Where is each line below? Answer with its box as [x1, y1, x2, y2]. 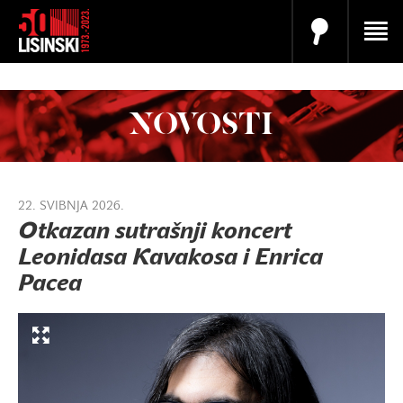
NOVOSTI [130, 109, 273, 142]
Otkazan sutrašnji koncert [18, 222, 291, 244]
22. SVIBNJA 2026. [18, 201, 124, 212]
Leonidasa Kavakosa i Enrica [18, 248, 323, 270]
